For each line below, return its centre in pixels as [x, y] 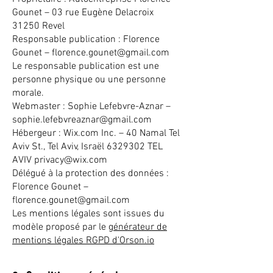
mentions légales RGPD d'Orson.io [83, 241]
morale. [28, 93]
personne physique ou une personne [89, 80]
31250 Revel [38, 26]
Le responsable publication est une [86, 66]
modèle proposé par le [60, 227]
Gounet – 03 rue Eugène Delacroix [83, 13]
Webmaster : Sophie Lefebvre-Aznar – [91, 107]
